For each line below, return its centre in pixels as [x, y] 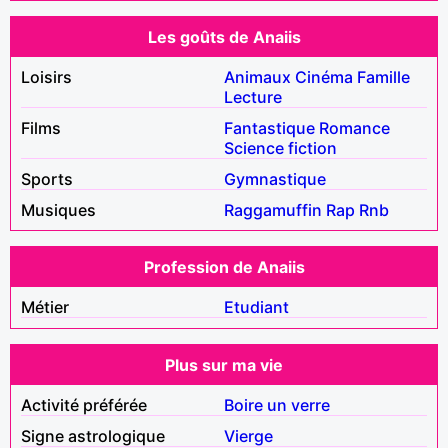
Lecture [253, 96]
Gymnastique [275, 178]
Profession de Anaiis [224, 266]
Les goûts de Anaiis [224, 36]
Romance [354, 127]
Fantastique [269, 127]
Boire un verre [277, 404]
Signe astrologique [93, 435]
